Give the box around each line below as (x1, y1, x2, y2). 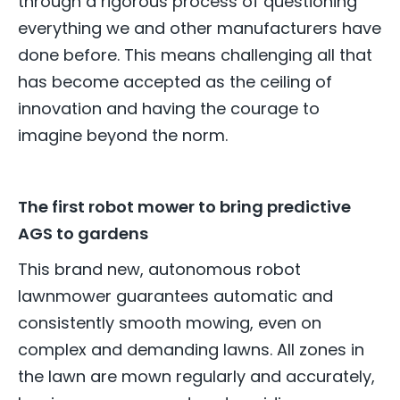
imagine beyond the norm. (18, 123, 228, 146)
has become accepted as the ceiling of (18, 70, 332, 93)
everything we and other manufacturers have (18, 16, 381, 39)
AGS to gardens (18, 221, 148, 245)
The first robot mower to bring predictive (18, 195, 351, 218)
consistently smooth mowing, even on (18, 311, 321, 334)
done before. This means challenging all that (18, 43, 372, 66)
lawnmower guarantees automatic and (18, 284, 333, 307)
